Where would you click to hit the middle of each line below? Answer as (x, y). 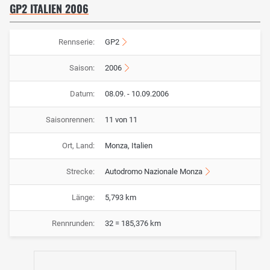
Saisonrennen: (70, 120)
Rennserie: (76, 42)
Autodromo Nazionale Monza (154, 172)
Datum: (82, 94)
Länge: (83, 198)
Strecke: (80, 172)
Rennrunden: (73, 224)
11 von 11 (121, 120)
